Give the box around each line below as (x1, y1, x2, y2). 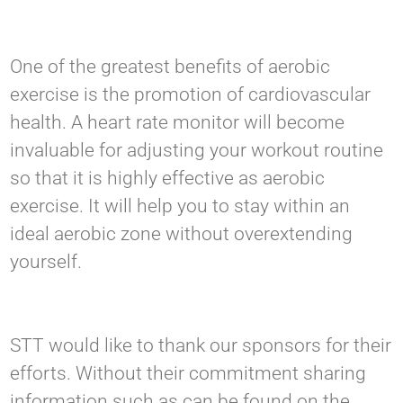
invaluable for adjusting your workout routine (10, 139, 384, 162)
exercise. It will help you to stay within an (10, 195, 351, 218)
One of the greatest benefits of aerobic (10, 56, 331, 78)
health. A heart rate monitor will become (10, 112, 345, 134)
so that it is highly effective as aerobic (10, 167, 326, 190)
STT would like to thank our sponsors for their (10, 335, 392, 357)
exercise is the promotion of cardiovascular (10, 84, 372, 106)
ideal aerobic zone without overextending (10, 223, 354, 246)
